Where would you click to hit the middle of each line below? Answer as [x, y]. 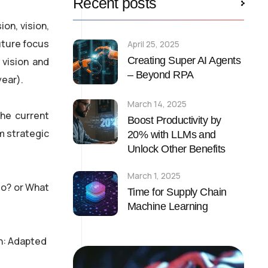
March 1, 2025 [154, 176]
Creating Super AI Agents [184, 60]
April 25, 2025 [153, 44]
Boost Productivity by [174, 120]
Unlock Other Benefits [176, 149]
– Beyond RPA [161, 75]
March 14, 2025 [157, 104]
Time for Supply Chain [177, 192]
